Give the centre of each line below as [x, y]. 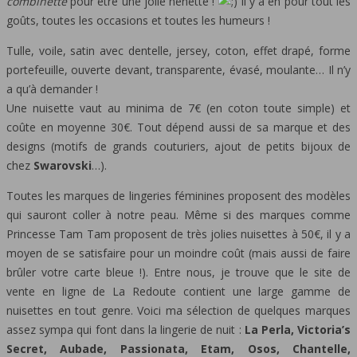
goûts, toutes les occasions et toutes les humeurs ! [138, 20]
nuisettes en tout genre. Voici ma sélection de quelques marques [178, 310]
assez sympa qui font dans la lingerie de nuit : [126, 329]
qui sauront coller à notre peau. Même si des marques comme [178, 214]
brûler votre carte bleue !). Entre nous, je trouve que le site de [178, 272]
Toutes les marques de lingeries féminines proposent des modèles [178, 195]
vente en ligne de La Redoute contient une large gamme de [178, 291]
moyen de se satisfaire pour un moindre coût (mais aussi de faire [178, 253]
